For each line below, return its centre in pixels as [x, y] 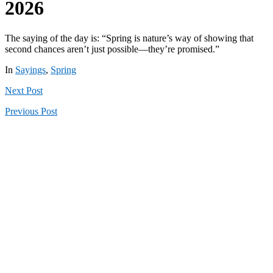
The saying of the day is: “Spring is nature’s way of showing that [129, 38]
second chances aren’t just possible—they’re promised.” [112, 49]
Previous [22, 111]
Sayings [30, 69]
